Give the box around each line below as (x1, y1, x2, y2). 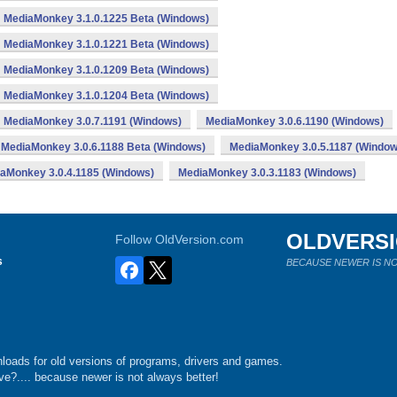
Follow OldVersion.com (115, 232, 245, 246)
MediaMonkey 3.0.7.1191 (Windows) (4, 115, 182, 128)
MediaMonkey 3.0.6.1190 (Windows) (206, 115, 384, 128)
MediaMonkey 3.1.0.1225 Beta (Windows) (4, 12, 209, 25)
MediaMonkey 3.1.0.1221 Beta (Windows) (4, 38, 209, 51)
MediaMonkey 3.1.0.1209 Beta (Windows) (4, 64, 209, 76)
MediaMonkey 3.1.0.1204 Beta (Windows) (4, 90, 209, 102)
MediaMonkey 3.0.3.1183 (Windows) (178, 167, 356, 179)
